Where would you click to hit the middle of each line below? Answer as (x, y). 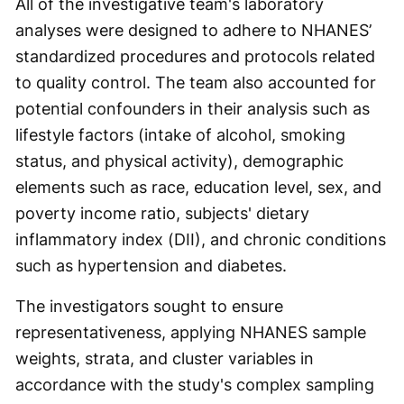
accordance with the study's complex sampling (195, 385)
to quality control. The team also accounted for (196, 83)
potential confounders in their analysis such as (193, 109)
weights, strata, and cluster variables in (165, 358)
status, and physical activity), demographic (179, 161)
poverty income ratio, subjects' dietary (162, 213)
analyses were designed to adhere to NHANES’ (193, 30)
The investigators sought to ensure (149, 306)
